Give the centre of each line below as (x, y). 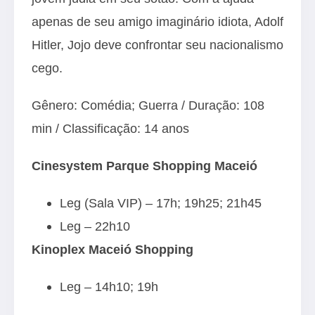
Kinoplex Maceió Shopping (112, 249)
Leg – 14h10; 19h (109, 286)
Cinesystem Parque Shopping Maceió (144, 165)
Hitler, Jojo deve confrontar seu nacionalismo (157, 44)
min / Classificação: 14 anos (110, 128)
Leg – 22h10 (95, 226)
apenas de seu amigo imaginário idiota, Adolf (157, 21)
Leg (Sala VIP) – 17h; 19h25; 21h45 (161, 202)
